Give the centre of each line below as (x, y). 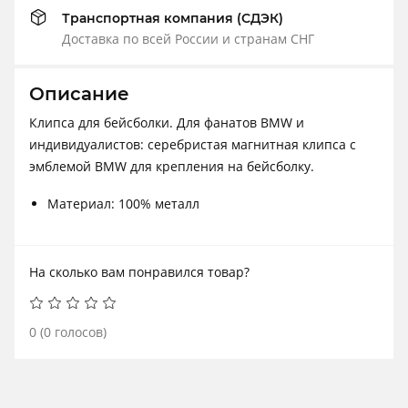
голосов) (79, 332)
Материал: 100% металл (123, 204)
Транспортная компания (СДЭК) (173, 19)
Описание (79, 94)
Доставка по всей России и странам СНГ (188, 39)
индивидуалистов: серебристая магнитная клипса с (193, 145)
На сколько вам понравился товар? (139, 272)
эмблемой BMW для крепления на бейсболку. (172, 167)
